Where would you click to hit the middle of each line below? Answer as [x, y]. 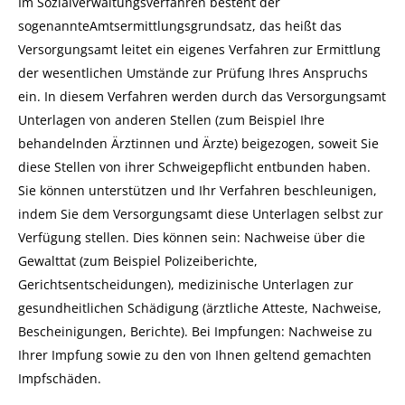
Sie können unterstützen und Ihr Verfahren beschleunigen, [198, 190]
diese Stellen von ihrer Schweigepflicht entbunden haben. [194, 167]
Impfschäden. [60, 378]
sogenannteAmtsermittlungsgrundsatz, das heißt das [180, 26]
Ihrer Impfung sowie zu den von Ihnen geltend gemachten [195, 355]
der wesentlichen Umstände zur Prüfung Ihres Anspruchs [193, 73]
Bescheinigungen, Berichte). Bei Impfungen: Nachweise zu [195, 331]
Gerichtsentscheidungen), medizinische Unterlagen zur [186, 284]
